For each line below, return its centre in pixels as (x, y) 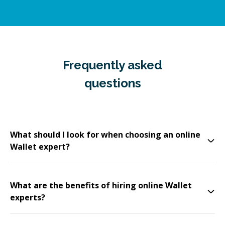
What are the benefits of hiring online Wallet (101, 185)
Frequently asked (113, 65)
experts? (28, 197)
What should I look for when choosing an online (105, 135)
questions (113, 83)
